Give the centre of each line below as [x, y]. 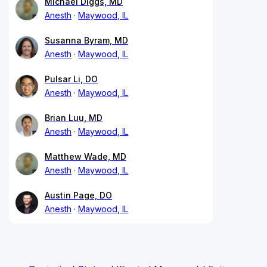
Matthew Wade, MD [86, 156]
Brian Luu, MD [74, 117]
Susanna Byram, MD [86, 40]
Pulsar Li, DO [71, 79]
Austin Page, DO [78, 195]
